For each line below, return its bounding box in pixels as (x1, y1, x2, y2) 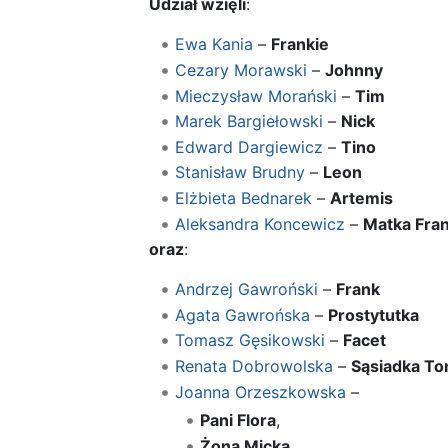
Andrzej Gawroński (174, 279, 318, 300)
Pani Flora (200, 410, 277, 431)
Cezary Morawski (174, 60, 307, 80)
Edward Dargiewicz (174, 136, 323, 157)
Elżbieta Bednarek (174, 187, 312, 208)
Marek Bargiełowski (174, 111, 323, 132)
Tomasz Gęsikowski (174, 330, 325, 351)
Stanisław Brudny (174, 162, 305, 183)
